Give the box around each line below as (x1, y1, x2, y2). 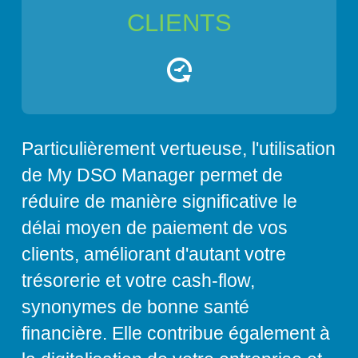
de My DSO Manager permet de (22, 165, 283, 186)
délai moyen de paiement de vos (22, 218, 288, 239)
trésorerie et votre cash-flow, (22, 271, 255, 292)
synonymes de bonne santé (22, 297, 249, 318)
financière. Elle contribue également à (22, 324, 330, 344)
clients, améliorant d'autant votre (22, 245, 286, 265)
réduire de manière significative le (22, 192, 297, 213)
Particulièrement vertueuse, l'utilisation (22, 139, 336, 160)
